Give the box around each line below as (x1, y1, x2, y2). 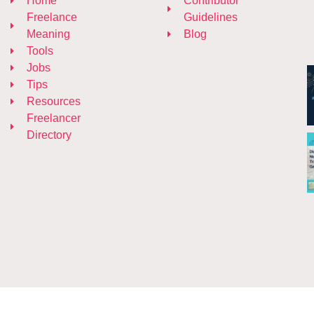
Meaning (26, 28, 70, 41)
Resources (26, 95, 81, 108)
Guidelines (183, 11, 238, 24)
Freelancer (26, 112, 81, 125)
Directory (26, 129, 71, 142)
